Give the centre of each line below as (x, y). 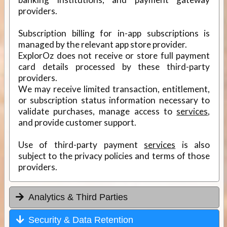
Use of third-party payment (81, 145)
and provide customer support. (77, 123)
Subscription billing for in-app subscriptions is (114, 33)
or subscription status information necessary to (114, 100)
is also (193, 145)
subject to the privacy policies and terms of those (114, 156)
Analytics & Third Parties (78, 197)
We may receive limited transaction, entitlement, (114, 89)
